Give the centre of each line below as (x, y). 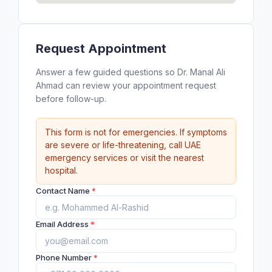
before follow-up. (71, 99)
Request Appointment (101, 49)
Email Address (63, 224)
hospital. (61, 170)
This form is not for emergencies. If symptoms (136, 132)
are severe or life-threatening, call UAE (123, 145)
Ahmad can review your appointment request (126, 85)
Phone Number (65, 257)
